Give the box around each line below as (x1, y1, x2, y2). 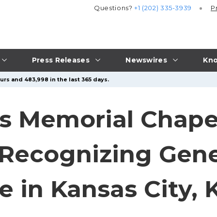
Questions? (94, 4, 135, 12)
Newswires (125, 55, 167, 64)
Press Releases (31, 55, 90, 64)
